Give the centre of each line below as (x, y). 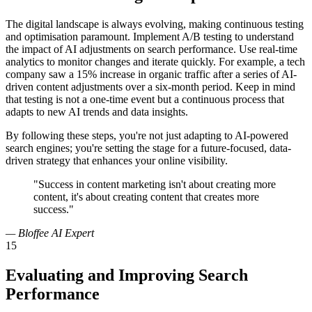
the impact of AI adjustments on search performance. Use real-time (151, 49)
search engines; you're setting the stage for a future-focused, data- (148, 148)
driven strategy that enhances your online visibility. (117, 161)
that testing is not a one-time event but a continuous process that (145, 100)
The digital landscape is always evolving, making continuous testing (155, 24)
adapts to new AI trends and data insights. (97, 112)
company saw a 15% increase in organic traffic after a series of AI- (151, 75)
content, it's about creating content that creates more (146, 197)
